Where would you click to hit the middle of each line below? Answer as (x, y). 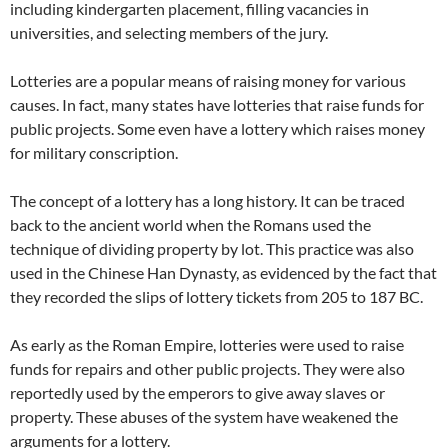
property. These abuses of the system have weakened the (204, 416)
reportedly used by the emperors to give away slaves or (197, 392)
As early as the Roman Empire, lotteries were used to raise (207, 344)
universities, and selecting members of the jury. (169, 32)
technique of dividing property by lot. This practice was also (212, 248)
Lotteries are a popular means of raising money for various (208, 80)
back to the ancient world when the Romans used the (190, 224)
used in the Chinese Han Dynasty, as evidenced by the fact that (223, 272)
